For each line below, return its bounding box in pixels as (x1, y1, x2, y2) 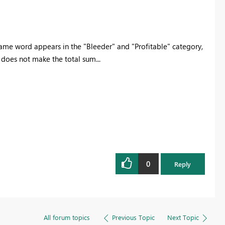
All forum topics (43, 212, 90, 221)
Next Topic (167, 212, 199, 221)
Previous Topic (111, 212, 155, 221)
